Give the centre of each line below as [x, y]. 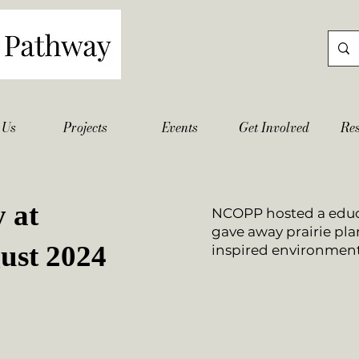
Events [179, 127]
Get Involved [274, 127]
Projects [85, 127]
